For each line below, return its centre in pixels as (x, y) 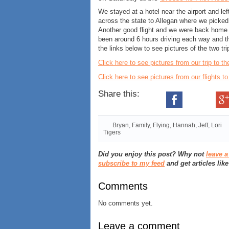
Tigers (112, 133)
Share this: (119, 94)
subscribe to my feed (131, 164)
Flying (161, 125)
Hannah (184, 125)
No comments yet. (125, 203)
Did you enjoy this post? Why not (152, 154)
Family (141, 125)
